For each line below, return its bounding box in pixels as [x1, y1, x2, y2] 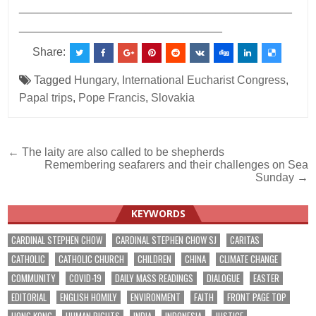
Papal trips [19, 91, 73, 104]
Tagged [31, 73, 75, 86]
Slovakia [151, 91, 195, 104]
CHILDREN [138, 251, 172, 266]
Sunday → [255, 171, 308, 183]
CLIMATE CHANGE [219, 251, 279, 266]
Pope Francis [78, 91, 146, 104]
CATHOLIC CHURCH [59, 251, 125, 266]
